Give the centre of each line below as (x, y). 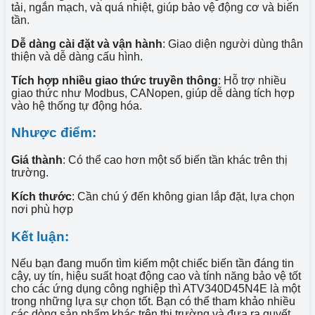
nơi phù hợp (42, 209)
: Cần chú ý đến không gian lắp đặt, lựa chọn (183, 197)
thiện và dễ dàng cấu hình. (77, 56)
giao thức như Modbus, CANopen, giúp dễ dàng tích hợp (153, 93)
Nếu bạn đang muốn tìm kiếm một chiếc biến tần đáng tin (153, 264)
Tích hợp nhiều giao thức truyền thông (115, 80)
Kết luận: (40, 236)
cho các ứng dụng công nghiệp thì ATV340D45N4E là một (156, 289)
